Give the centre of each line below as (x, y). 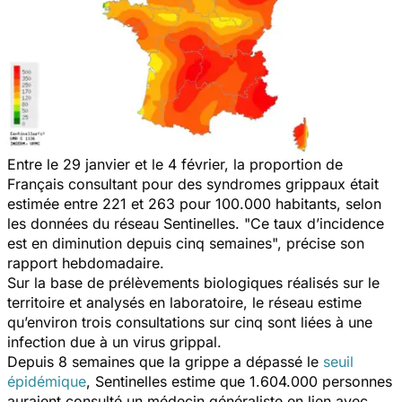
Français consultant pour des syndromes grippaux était (193, 184)
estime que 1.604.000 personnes (280, 381)
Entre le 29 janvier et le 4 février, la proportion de (175, 164)
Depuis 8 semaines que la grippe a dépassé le (165, 361)
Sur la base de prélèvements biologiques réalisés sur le (193, 282)
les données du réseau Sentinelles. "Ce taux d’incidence (196, 223)
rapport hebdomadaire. (86, 262)
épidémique (47, 381)
